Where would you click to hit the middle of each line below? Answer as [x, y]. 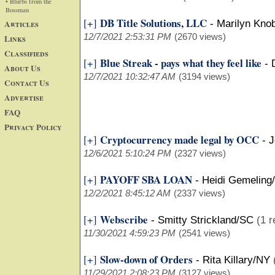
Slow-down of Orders [146, 259]
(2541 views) [204, 233]
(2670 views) [200, 37]
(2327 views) [200, 153]
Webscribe [124, 219]
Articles [21, 24]
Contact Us [27, 83]
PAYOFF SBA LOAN [146, 180]
